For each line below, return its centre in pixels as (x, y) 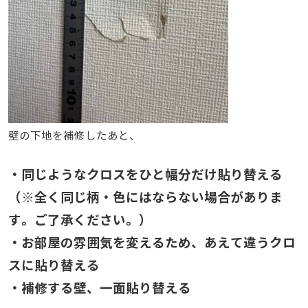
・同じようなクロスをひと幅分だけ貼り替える (145, 175)
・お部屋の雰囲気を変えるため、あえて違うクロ (152, 243)
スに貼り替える (54, 266)
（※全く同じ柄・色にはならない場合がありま (145, 198)
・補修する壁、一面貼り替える (99, 288)
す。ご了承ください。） (80, 220)
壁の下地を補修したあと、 (74, 136)
